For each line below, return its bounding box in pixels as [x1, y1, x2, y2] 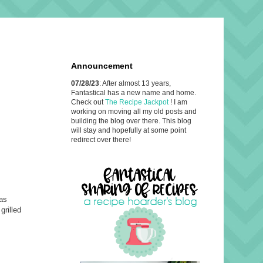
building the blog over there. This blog [71, 116, 191, 125]
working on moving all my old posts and [71, 107, 197, 116]
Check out [71, 97, 105, 106]
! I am [170, 97, 187, 106]
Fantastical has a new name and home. [71, 88, 196, 97]
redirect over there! [71, 135, 131, 144]
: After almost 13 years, [99, 79, 171, 87]
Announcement [71, 60, 133, 70]
